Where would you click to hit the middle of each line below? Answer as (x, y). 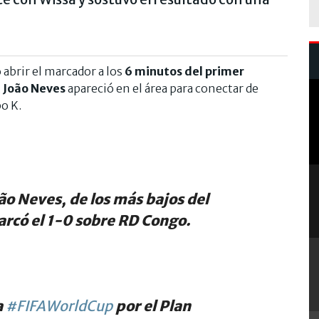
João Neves (34, 88)
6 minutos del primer (184, 71)
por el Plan (152, 305)
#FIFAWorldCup (59, 305)
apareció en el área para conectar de (162, 88)
